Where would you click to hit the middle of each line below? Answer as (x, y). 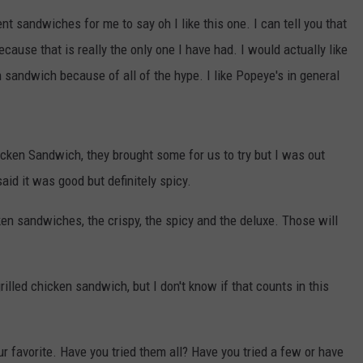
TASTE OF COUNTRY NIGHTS (86, 48)
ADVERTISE (167, 33)
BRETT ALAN (48, 88)
